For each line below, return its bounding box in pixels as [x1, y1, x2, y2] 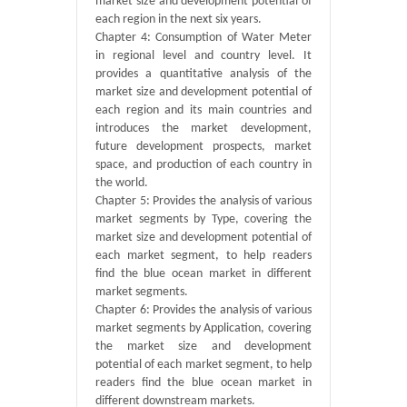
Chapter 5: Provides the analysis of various [95, 194, 312, 208]
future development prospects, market [95, 140, 312, 154]
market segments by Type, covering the [95, 213, 312, 226]
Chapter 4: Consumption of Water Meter [95, 31, 312, 45]
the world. [95, 176, 148, 190]
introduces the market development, [95, 122, 312, 135]
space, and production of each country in [95, 158, 312, 172]
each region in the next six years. [95, 13, 262, 26]
